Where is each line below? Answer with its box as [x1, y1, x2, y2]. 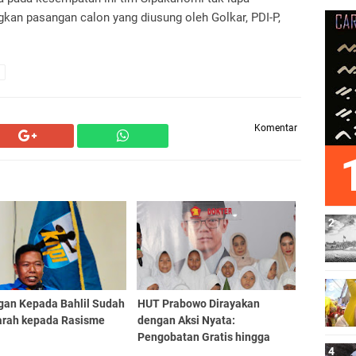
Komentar [254, 122, 297, 133]
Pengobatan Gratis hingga [137, 330, 270, 343]
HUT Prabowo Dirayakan [137, 296, 260, 310]
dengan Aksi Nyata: [137, 313, 235, 327]
